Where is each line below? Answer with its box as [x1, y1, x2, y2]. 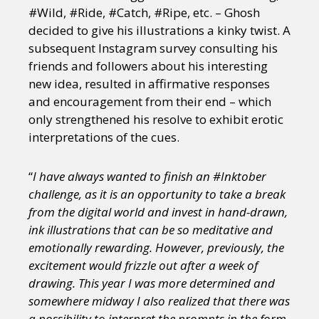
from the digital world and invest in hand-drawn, [28, 204, 288, 221]
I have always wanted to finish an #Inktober [33, 168, 266, 185]
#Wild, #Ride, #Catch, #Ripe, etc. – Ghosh [28, 4, 260, 21]
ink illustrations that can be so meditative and [28, 221, 273, 239]
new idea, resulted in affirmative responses [28, 75, 270, 93]
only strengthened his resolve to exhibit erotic [28, 111, 283, 128]
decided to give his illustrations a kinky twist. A [28, 22, 291, 39]
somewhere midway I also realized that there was [28, 293, 290, 310]
